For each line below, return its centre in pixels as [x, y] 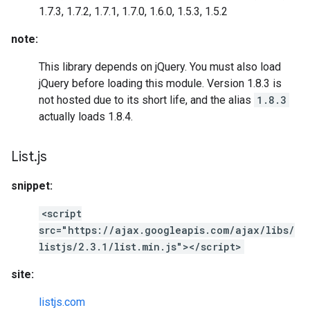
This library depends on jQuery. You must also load [160, 67]
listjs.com [62, 302]
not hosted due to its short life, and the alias [146, 100]
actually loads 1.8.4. [86, 117]
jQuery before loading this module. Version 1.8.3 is [160, 83]
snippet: [32, 186]
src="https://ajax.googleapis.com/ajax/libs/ [167, 230]
